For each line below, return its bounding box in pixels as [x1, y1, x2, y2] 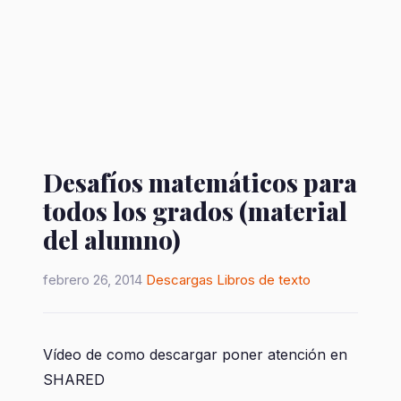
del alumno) [43, 223, 181, 256]
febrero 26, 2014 [43, 271, 142, 288]
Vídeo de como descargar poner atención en [43, 346, 347, 363]
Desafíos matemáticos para [43, 166, 357, 199]
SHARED [43, 371, 105, 388]
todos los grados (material [43, 194, 347, 227]
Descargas [146, 271, 213, 288]
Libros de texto [217, 271, 311, 288]
